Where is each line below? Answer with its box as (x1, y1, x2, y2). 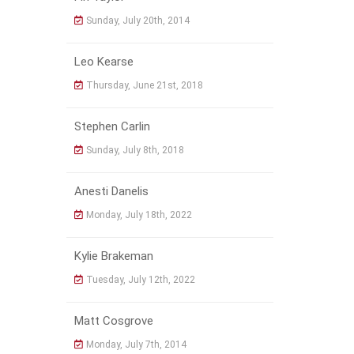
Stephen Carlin (73, 119, 150, 134)
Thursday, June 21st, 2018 (85, 80, 203, 92)
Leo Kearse (73, 55, 134, 70)
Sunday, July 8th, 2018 (85, 145, 184, 156)
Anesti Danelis (73, 184, 149, 199)
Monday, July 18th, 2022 (85, 209, 192, 221)
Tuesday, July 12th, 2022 (85, 274, 195, 286)
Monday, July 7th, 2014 (85, 339, 186, 351)
